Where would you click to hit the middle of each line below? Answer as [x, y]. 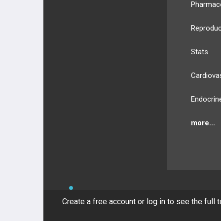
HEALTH [144, 194]
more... [203, 123]
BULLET [104, 194]
